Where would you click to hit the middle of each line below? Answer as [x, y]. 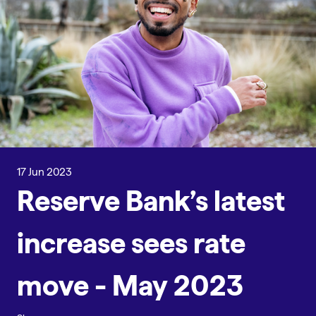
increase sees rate [131, 243]
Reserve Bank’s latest [151, 201]
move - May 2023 [130, 285]
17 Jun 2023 [44, 171]
